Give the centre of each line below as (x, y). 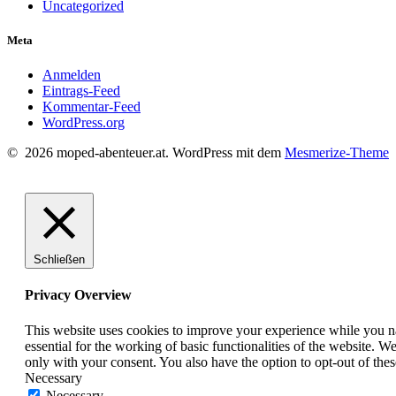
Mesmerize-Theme (337, 153)
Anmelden (72, 75)
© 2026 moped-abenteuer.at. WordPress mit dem (146, 153)
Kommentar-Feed (91, 107)
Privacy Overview (78, 295)
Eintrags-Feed (81, 91)
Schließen (59, 260)
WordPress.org (84, 123)
